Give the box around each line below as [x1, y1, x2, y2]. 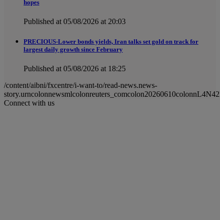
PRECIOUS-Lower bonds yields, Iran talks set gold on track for [24, 38, 198, 46]
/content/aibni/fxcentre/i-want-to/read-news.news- [4, 81, 157, 90]
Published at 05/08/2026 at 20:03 [24, 17, 126, 26]
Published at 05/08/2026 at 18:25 [24, 64, 126, 73]
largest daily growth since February [24, 46, 123, 54]
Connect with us [4, 99, 55, 108]
